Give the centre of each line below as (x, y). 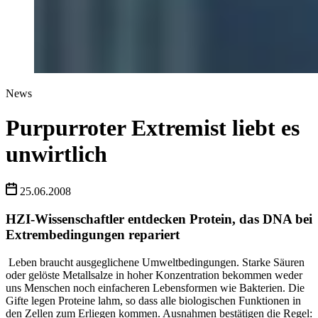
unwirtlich (56, 154)
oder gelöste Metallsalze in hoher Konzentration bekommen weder (154, 275)
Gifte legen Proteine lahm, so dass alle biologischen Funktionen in (153, 300)
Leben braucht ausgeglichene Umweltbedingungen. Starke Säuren (155, 262)
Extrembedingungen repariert (93, 235)
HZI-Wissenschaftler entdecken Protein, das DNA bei (159, 219)
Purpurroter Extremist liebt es (153, 127)
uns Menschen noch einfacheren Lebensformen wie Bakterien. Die (155, 287)
